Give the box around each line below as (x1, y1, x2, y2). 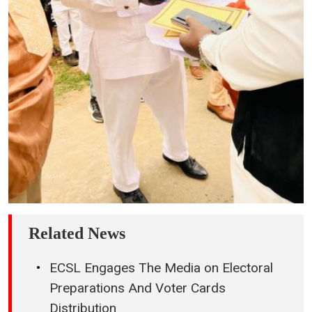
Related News (29, 224, 125, 242)
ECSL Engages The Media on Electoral (49, 259, 273, 276)
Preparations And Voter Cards (49, 279, 226, 296)
